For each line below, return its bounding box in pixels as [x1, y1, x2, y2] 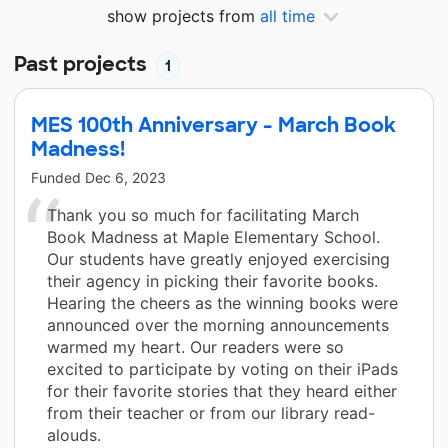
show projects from [107, 6, 260, 26]
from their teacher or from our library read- [47, 402, 375, 423]
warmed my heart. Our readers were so [47, 336, 344, 357]
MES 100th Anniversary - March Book [31, 111, 396, 138]
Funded [31, 168, 85, 186]
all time [260, 6, 315, 26]
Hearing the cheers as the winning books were [47, 292, 398, 313]
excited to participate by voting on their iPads [47, 358, 398, 379]
